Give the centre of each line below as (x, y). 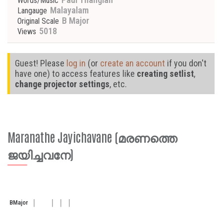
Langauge (32, 11)
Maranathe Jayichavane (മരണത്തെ (92, 137)
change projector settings (62, 84)
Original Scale (38, 21)
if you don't (186, 63)
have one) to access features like (76, 74)
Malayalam (68, 10)
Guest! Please (41, 63)
